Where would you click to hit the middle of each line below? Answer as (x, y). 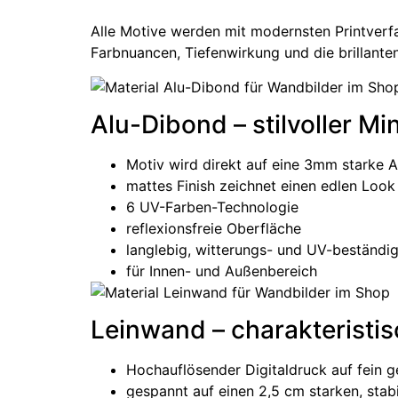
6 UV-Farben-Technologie (212, 207)
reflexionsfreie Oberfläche (214, 228)
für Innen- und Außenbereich (222, 271)
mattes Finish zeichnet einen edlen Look (261, 185)
